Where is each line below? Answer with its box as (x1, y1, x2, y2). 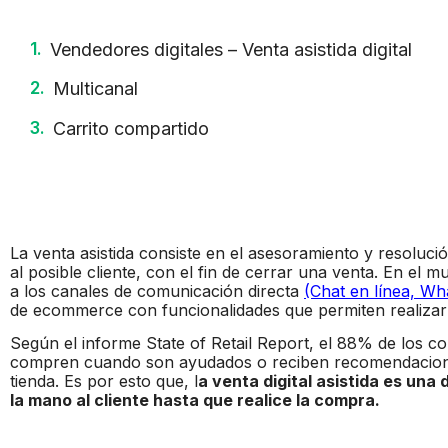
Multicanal (53, 78, 138, 100)
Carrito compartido (53, 117, 209, 139)
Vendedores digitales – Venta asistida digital (50, 38, 412, 60)
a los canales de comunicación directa (10, 280, 304, 301)
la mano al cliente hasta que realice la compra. (10, 390, 380, 411)
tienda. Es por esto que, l (10, 371, 198, 392)
